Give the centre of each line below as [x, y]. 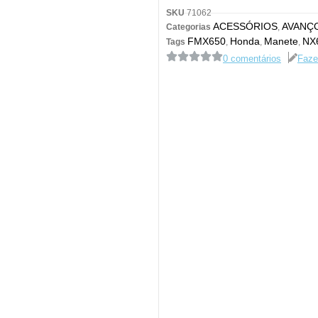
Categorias [188, 27]
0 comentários [252, 59]
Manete [281, 41]
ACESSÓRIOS [245, 26]
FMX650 [207, 41]
